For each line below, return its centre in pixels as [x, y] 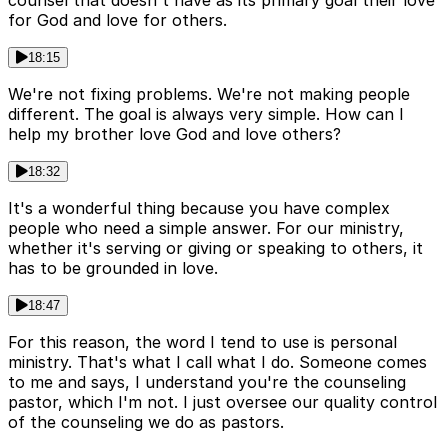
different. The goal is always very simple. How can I [206, 113]
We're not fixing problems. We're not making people [209, 93]
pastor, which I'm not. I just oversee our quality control [222, 401]
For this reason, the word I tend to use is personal [202, 341]
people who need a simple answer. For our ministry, [206, 227]
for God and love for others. [117, 19]
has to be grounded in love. [113, 267]
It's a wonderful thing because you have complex [199, 207]
